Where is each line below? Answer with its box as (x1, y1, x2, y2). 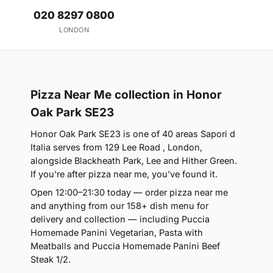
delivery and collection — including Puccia (30, 214, 210, 225)
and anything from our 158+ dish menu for (30, 200, 208, 211)
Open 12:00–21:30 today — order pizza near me (30, 187, 228, 198)
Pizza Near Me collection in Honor (30, 88, 222, 102)
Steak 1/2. (30, 254, 71, 265)
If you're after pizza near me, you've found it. (30, 169, 218, 180)
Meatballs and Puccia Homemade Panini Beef (30, 241, 220, 252)
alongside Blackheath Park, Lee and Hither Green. (30, 155, 237, 166)
